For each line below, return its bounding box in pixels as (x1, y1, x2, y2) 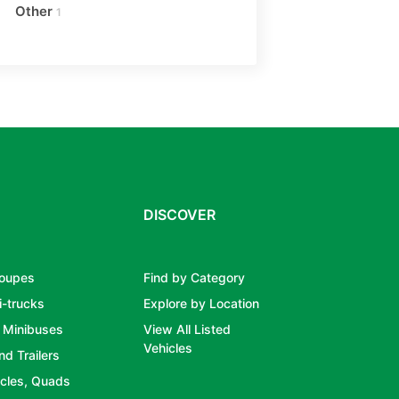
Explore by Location (143, 295, 260, 311)
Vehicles (143, 339, 193, 355)
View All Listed (143, 321, 232, 337)
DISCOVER (143, 205, 216, 224)
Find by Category (143, 269, 246, 285)
